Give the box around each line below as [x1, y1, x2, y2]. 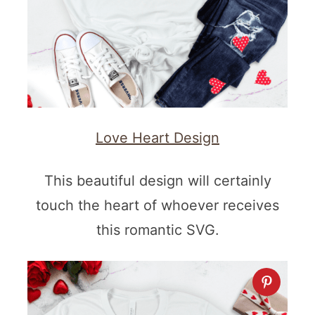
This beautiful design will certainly [44, 172, 271, 190]
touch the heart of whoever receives [36, 197, 279, 214]
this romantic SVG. [96, 221, 219, 239]
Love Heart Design [96, 129, 219, 147]
